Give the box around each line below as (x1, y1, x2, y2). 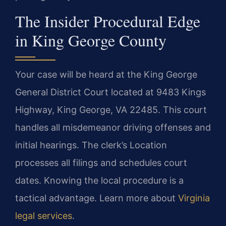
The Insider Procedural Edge (15, 10, 200, 32)
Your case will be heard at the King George (15, 69, 197, 80)
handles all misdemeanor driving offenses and (15, 122, 211, 133)
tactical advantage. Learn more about (15, 193, 178, 204)
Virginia (178, 193, 210, 204)
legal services (15, 210, 72, 221)
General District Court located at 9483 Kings (15, 87, 206, 98)
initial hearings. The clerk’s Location (15, 140, 167, 151)
